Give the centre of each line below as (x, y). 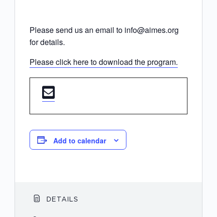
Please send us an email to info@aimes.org (104, 30)
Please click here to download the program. (104, 62)
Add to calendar (80, 141)
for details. (47, 42)
